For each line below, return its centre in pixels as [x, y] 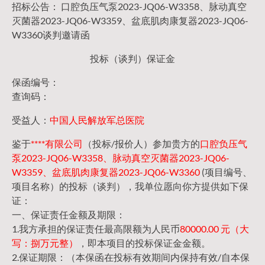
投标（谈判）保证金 [132, 58]
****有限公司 [57, 143]
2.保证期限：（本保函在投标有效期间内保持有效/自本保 [131, 257]
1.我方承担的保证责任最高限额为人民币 [96, 229]
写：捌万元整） [45, 243]
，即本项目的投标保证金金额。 [144, 243]
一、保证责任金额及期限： [69, 214]
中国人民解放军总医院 [97, 120]
